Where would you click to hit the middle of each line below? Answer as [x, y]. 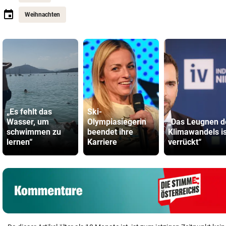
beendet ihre [110, 132]
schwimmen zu [34, 132]
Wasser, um [28, 122]
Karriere [102, 142]
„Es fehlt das [29, 112]
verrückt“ [185, 142]
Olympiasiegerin [117, 122]
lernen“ [20, 142]
